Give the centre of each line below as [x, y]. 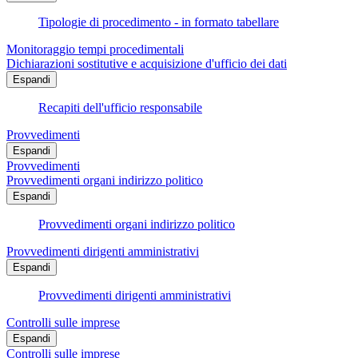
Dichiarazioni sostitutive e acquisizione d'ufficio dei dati [147, 64]
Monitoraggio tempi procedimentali [95, 50]
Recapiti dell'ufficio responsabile [120, 108]
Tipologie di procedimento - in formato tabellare [159, 22]
